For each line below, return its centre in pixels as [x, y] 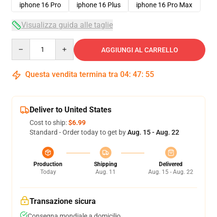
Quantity [24, 43]
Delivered [171, 164]
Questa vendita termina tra [72, 74]
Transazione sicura [63, 201]
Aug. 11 [105, 172]
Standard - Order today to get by [78, 132]
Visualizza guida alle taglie [67, 25]
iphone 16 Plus [99, 5]
